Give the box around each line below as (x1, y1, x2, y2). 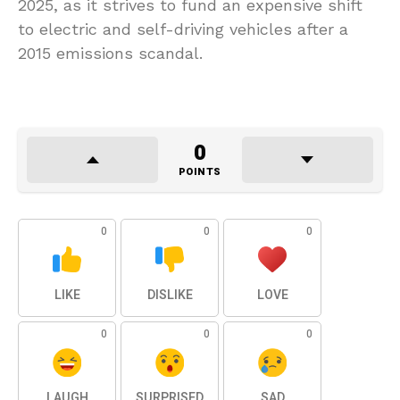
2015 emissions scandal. (18, 43, 203, 62)
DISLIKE (146, 285, 193, 304)
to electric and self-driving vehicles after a (18, 19, 348, 38)
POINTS (178, 163, 221, 179)
